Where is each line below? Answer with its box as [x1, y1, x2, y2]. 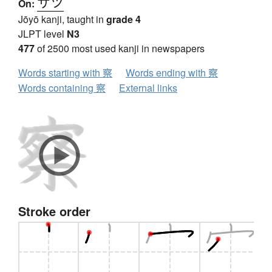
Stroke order [18, 202, 90, 220]
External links [119, 81, 177, 95]
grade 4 [106, 12, 141, 27]
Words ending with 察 [126, 66, 218, 80]
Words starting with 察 [18, 66, 112, 80]
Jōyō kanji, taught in [18, 12, 106, 27]
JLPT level [18, 27, 67, 41]
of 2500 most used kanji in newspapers [35, 41, 205, 56]
